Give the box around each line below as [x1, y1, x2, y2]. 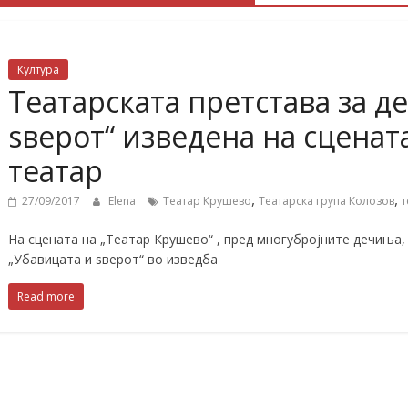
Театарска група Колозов [259, 193, 394, 209]
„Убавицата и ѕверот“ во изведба [8, 250, 218, 268]
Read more [17, 289, 75, 304]
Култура [17, 62, 59, 77]
